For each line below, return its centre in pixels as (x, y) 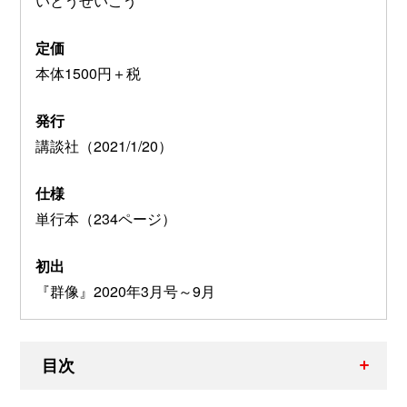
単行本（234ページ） (106, 218)
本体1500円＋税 (88, 73)
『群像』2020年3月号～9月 (125, 291)
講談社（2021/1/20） (104, 145)
